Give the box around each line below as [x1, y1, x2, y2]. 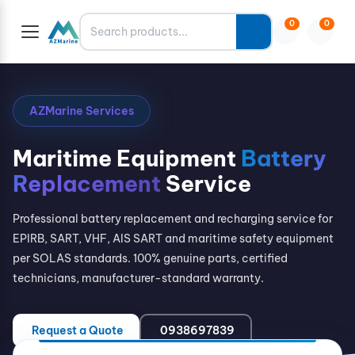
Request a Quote [32, 323, 124, 338]
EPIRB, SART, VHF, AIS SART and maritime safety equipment [13, 231, 334, 246]
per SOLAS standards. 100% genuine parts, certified [13, 251, 288, 265]
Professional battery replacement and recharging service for [13, 212, 333, 226]
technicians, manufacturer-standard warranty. [13, 271, 264, 285]
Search [80, 15, 123, 31]
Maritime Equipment [13, 144, 241, 172]
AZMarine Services [29, 104, 134, 118]
